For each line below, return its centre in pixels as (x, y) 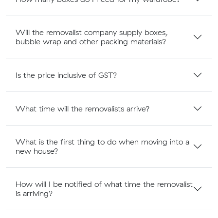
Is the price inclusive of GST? (66, 75)
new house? (37, 151)
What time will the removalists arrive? (83, 108)
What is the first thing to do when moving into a (102, 142)
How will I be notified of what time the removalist (104, 184)
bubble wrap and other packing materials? (91, 42)
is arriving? (34, 193)
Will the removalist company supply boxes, (92, 32)
